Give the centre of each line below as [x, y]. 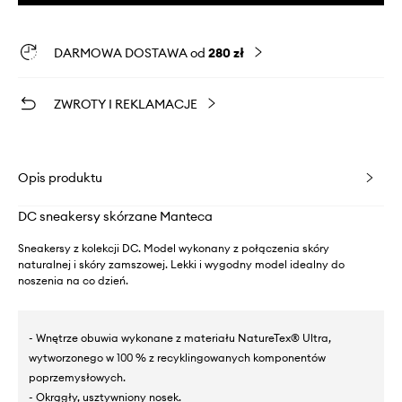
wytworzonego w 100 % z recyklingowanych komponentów [177, 358]
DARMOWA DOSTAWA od [131, 53]
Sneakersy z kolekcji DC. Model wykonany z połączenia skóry [174, 249]
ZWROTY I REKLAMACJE [126, 105]
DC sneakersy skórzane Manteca [115, 217]
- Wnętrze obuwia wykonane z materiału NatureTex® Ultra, [180, 338]
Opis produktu [60, 178]
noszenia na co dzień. [73, 281]
